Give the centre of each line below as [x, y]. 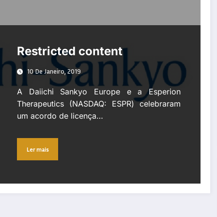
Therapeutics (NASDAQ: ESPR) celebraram [99, 104]
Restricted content [70, 51]
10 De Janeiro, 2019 [54, 71]
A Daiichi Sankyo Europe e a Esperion [99, 92]
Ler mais [37, 149]
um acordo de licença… [60, 116]
